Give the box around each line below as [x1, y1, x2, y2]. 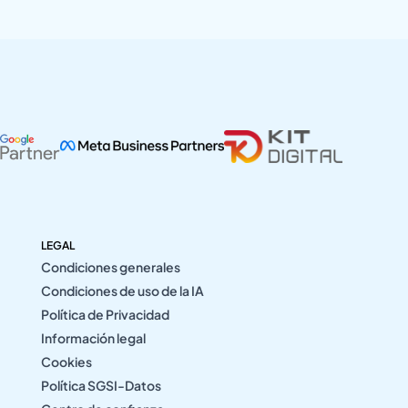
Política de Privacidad [41, 305, 170, 322]
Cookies [41, 352, 93, 370]
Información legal [41, 329, 147, 346]
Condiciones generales [41, 258, 181, 275]
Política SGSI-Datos [41, 376, 162, 393]
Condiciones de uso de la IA [41, 281, 205, 299]
